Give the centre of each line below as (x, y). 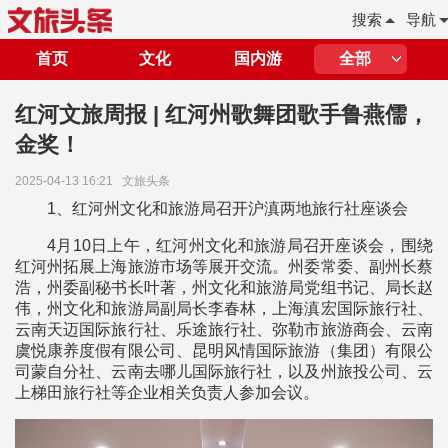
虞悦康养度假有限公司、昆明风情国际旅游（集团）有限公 (224, 350)
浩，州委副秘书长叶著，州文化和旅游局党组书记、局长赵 (224, 287)
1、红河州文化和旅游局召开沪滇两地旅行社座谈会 (227, 208)
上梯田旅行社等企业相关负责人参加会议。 (167, 392)
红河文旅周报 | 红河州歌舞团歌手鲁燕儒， (222, 114)
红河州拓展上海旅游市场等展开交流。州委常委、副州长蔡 (224, 266)
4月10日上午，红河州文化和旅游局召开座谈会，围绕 (240, 245)
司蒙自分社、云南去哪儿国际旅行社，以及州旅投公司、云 (224, 371)
